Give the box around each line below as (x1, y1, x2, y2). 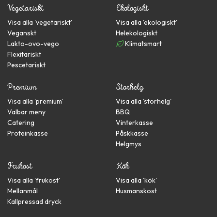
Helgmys (116, 139, 141, 149)
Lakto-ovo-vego (7, 39, 59, 48)
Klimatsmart (124, 39, 162, 48)
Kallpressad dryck (7, 197, 62, 206)
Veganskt (7, 29, 36, 38)
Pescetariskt (7, 61, 46, 70)
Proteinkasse (7, 129, 48, 138)
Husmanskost (116, 186, 157, 196)
